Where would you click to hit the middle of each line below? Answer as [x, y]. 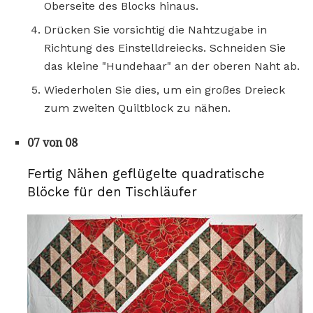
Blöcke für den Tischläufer [112, 192]
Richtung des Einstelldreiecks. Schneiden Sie [165, 48]
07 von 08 [52, 143]
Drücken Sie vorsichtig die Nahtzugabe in [155, 29]
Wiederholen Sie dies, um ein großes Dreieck [165, 89]
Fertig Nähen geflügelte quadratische [146, 174]
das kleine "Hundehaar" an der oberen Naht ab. [172, 66]
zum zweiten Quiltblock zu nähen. [137, 108]
